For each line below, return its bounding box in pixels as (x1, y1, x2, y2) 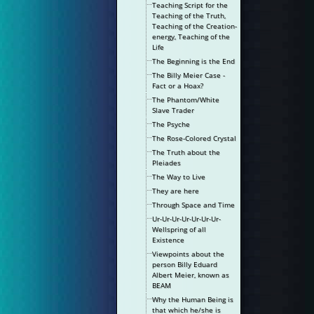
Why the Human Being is (152, 294, 234, 304)
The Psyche (152, 119, 191, 129)
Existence (152, 235, 185, 245)
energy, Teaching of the (152, 32, 231, 41)
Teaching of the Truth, (152, 11, 226, 20)
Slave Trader (152, 105, 195, 115)
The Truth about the (152, 147, 221, 157)
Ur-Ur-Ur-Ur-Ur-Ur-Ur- (152, 214, 221, 224)
